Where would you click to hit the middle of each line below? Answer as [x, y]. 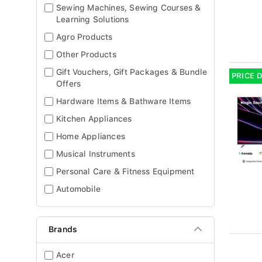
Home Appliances [91, 136]
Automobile [78, 189]
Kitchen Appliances [94, 119]
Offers [69, 84]
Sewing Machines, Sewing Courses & [129, 8]
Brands [63, 229]
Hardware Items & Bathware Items [124, 101]
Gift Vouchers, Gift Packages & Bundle [132, 72]
